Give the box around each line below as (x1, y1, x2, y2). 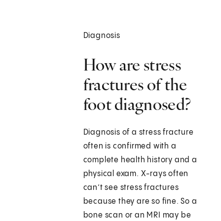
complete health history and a (83, 156, 197, 165)
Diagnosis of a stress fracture (83, 128, 194, 137)
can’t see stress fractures (83, 184, 179, 192)
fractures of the (83, 74, 187, 95)
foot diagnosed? (83, 94, 191, 115)
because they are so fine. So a (83, 197, 197, 206)
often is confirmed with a (83, 142, 177, 151)
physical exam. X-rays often (83, 170, 189, 179)
